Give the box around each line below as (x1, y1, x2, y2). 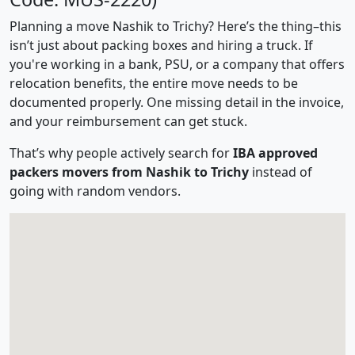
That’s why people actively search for (10, 144, 233, 162)
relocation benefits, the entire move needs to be (10, 74, 298, 92)
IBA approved (233, 144, 318, 162)
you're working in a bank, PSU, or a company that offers (10, 55, 345, 73)
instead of (249, 163, 312, 181)
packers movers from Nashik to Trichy (10, 163, 249, 181)
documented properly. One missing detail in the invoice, (10, 94, 344, 111)
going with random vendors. (10, 182, 181, 200)
